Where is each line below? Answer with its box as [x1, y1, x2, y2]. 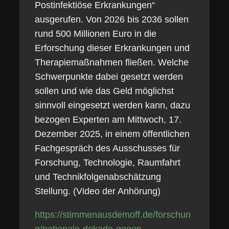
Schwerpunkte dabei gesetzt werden [34, 72, 183, 82]
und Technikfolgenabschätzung [34, 172, 161, 182]
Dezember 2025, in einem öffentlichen [34, 129, 190, 139]
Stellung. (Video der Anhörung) [34, 186, 161, 196]
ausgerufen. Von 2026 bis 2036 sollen [34, 14, 189, 25]
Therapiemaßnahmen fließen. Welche [34, 57, 189, 67]
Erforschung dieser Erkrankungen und [34, 43, 190, 53]
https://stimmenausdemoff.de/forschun [34, 210, 191, 220]
